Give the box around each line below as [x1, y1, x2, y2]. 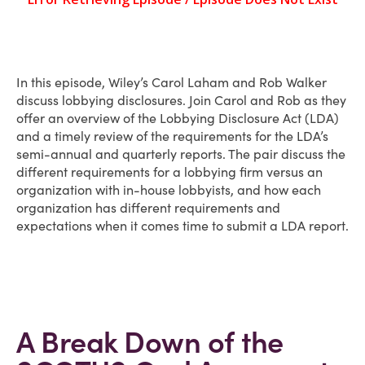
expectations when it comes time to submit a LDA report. [16, 218, 349, 234]
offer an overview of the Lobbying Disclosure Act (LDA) [16, 110, 339, 126]
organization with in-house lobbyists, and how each [16, 182, 321, 198]
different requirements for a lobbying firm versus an [16, 164, 323, 180]
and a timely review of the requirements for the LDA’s [16, 128, 328, 144]
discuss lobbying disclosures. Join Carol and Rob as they [16, 92, 346, 108]
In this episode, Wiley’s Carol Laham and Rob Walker [16, 74, 327, 90]
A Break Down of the [16, 323, 284, 361]
